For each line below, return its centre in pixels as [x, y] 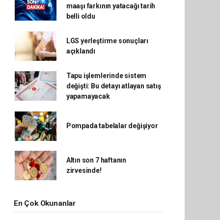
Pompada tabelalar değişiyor [112, 126]
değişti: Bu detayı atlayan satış [113, 86]
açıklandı [81, 51]
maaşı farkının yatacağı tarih [111, 6]
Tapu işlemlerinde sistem [106, 75]
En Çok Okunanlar [45, 203]
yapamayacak [88, 96]
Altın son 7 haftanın [96, 160]
